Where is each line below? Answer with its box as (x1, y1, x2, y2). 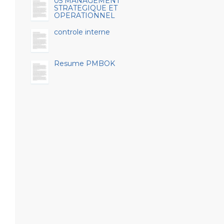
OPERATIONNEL (53, 11, 115, 20)
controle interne (53, 27, 110, 36)
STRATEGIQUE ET (53, 3, 117, 12)
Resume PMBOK (53, 59, 115, 68)
